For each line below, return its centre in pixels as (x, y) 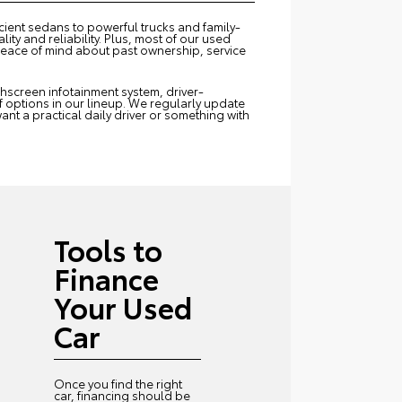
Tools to (109, 249)
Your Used (123, 307)
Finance (107, 278)
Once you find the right (118, 384)
